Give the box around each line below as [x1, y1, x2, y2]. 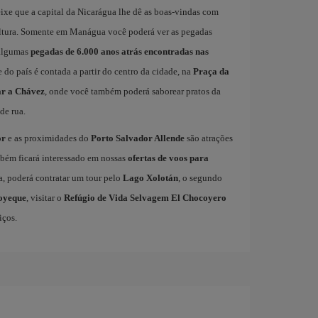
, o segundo [177, 172, 222, 183]
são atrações [184, 132, 233, 143]
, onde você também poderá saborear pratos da [44, 85, 221, 97]
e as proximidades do [5, 132, 91, 143]
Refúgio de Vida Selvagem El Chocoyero [63, 192, 226, 203]
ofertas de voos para [127, 152, 209, 163]
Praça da [192, 65, 229, 77]
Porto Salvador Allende [90, 132, 185, 143]
